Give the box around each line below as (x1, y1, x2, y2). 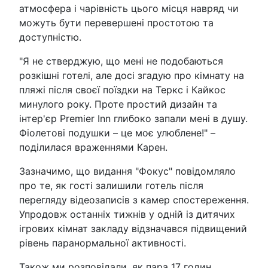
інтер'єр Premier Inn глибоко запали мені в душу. (19, 112, 248, 124)
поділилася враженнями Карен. (19, 141, 167, 153)
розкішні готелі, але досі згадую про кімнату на (19, 69, 244, 81)
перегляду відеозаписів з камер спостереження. (19, 193, 249, 206)
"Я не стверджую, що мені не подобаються (19, 54, 223, 67)
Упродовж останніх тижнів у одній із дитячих (19, 208, 235, 220)
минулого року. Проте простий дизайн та (19, 98, 217, 110)
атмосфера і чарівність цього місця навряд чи (19, 2, 239, 14)
